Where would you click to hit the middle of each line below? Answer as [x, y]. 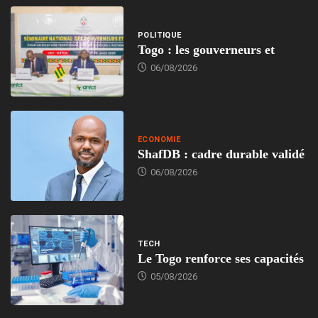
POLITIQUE [159, 35]
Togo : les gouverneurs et [206, 50]
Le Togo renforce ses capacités [220, 259]
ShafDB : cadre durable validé [221, 154]
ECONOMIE [159, 140]
